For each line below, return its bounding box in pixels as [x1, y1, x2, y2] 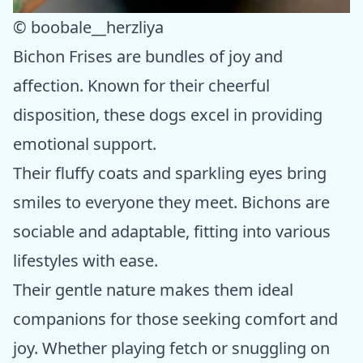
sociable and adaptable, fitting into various [13, 220, 331, 242]
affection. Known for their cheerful [13, 74, 270, 96]
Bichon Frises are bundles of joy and [13, 45, 283, 67]
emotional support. [13, 132, 156, 155]
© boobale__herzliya [13, 15, 164, 38]
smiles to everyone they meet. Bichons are [13, 190, 330, 213]
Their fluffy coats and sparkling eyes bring [13, 161, 327, 184]
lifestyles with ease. [13, 249, 158, 271]
